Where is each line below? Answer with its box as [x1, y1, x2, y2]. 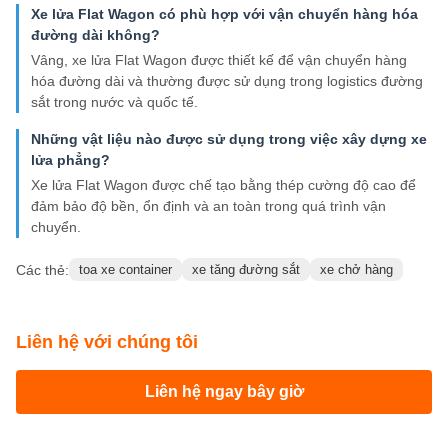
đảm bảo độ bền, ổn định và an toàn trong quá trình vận [31, 198, 386, 215]
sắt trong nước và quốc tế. [31, 94, 198, 111]
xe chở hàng [320, 262, 393, 278]
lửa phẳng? [31, 152, 110, 169]
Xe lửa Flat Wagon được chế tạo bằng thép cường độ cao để [31, 177, 416, 194]
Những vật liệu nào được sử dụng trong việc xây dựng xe [31, 131, 427, 148]
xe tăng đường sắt [192, 262, 300, 278]
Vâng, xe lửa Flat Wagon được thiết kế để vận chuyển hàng [31, 52, 407, 69]
